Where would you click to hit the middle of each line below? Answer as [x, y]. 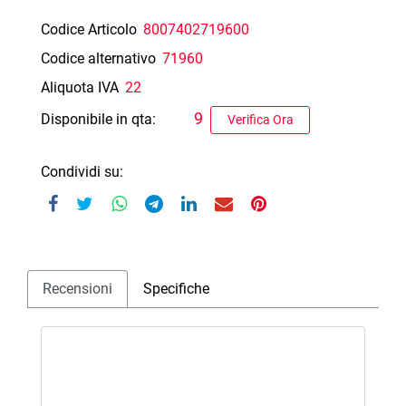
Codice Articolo [89, 29]
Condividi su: [82, 171]
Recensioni [77, 288]
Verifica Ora [260, 119]
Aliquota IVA [80, 87]
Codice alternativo [98, 58]
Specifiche [176, 288]
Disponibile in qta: [100, 120]
